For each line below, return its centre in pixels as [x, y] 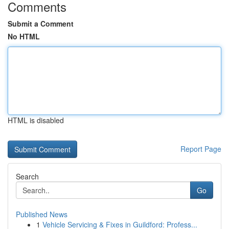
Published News [42, 214]
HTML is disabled [36, 120]
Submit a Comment [41, 24]
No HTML [24, 36]
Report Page [201, 149]
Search [27, 176]
